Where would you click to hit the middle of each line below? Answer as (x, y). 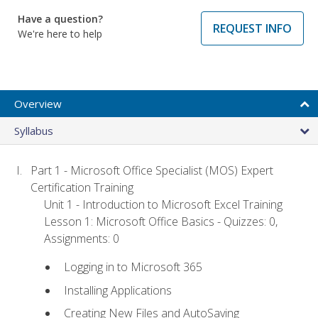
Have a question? (60, 18)
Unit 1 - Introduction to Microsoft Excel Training (164, 204)
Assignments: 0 (82, 238)
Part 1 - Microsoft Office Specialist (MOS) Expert (152, 170)
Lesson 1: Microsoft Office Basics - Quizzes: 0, (161, 221)
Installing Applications (117, 290)
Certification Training (82, 187)
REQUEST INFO (252, 28)
